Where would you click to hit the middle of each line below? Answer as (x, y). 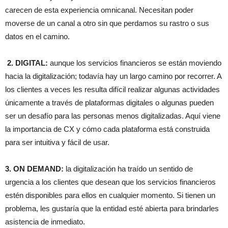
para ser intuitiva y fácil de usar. (57, 142)
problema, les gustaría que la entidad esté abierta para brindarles (112, 209)
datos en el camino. (37, 37)
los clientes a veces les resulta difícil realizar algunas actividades (112, 90)
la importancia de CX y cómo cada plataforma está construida (107, 129)
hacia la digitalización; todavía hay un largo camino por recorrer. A (113, 76)
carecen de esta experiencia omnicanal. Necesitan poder (99, 10)
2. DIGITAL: (26, 63)
